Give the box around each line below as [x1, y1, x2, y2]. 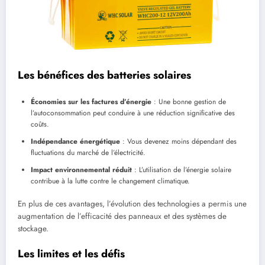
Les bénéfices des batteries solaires [18, 67, 191, 83]
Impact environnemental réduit [31, 164, 132, 176]
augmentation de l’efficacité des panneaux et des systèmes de [18, 211, 227, 222]
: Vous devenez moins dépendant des [120, 136, 237, 147]
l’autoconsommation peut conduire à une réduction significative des [31, 108, 235, 119]
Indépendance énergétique [31, 136, 120, 147]
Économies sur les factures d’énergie [31, 96, 151, 108]
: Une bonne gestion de [151, 96, 226, 108]
